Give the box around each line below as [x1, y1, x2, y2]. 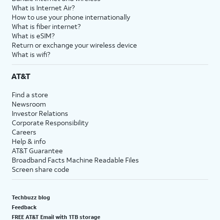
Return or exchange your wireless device [12, 40, 137, 50]
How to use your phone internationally [12, 12, 130, 22]
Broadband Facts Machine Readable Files [12, 155, 139, 165]
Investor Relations [12, 108, 68, 118]
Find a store [12, 89, 48, 99]
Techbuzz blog [12, 193, 50, 201]
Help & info [12, 136, 46, 146]
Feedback [12, 203, 37, 211]
